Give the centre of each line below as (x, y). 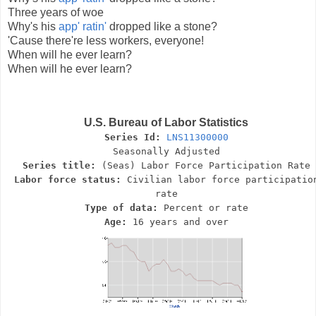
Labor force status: (70, 179)
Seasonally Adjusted (166, 151)
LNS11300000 (197, 137)
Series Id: (135, 137)
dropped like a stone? (162, 27)
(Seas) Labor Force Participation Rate (206, 165)
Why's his (33, 27)
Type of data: (124, 207)
